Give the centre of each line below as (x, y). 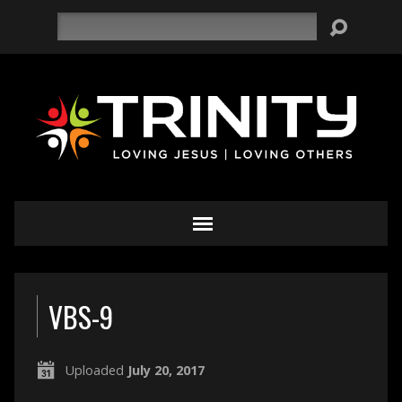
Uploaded (96, 370)
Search (76, 22)
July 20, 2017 (166, 370)
